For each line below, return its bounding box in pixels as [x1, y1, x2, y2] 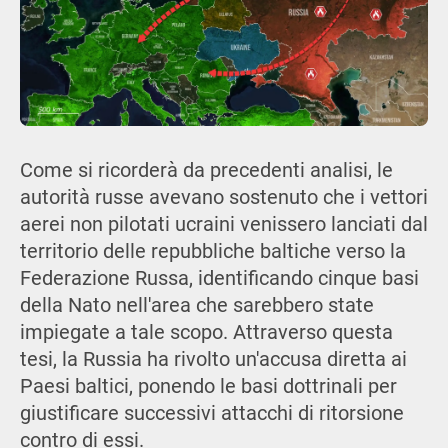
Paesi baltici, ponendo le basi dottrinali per [19, 375, 397, 399]
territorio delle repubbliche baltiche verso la [19, 240, 406, 264]
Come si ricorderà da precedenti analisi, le [19, 159, 393, 183]
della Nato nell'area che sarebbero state [19, 294, 374, 318]
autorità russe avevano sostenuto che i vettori [19, 186, 428, 210]
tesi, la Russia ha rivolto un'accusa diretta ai [19, 348, 407, 372]
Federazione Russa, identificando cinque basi [19, 267, 419, 291]
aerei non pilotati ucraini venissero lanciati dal [19, 213, 428, 237]
